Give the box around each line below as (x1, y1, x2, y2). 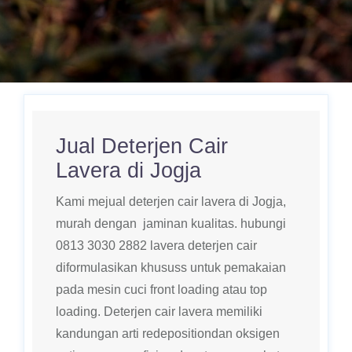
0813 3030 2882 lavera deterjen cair (56, 239, 257, 252)
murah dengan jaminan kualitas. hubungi (56, 217, 286, 230)
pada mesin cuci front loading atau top (56, 283, 267, 296)
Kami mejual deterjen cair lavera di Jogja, (56, 195, 286, 208)
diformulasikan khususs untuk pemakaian (56, 261, 286, 274)
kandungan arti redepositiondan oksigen (56, 327, 280, 340)
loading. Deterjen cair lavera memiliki (56, 305, 262, 318)
